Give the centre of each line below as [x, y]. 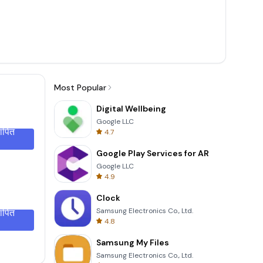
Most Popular [80, 88]
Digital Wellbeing [131, 109]
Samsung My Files [133, 243]
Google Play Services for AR [153, 154]
